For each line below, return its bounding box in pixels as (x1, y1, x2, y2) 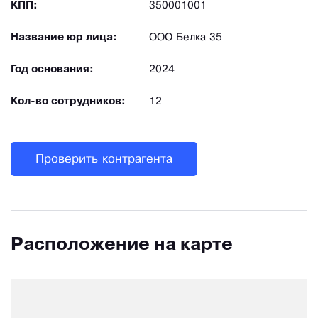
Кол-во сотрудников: (11, 97, 126, 107)
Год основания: (11, 65, 94, 75)
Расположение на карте (11, 237, 233, 254)
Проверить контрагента (35, 153, 172, 165)
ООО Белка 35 (149, 33, 222, 43)
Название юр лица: (11, 33, 117, 43)
